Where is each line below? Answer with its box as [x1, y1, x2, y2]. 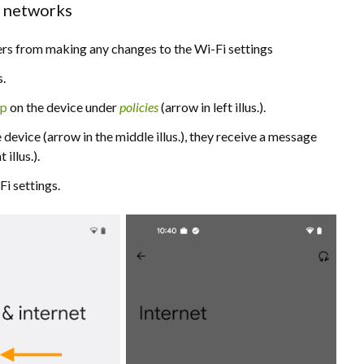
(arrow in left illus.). [161, 98, 266, 115]
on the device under [7, 98, 119, 115]
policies [119, 98, 158, 115]
